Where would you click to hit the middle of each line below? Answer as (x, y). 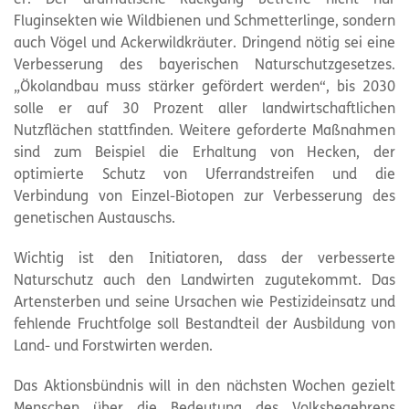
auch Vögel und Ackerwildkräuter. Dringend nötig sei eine (204, 43)
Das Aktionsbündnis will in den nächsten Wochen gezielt (204, 387)
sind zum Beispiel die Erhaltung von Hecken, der (204, 153)
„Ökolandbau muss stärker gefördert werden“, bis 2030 (204, 87)
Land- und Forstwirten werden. (113, 346)
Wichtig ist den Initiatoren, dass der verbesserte (204, 259)
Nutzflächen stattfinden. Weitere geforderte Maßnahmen (204, 131)
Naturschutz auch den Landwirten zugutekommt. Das (204, 281)
